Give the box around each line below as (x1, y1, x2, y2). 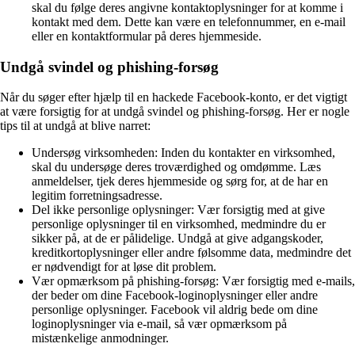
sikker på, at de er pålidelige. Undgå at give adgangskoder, (32, 231, 323, 246)
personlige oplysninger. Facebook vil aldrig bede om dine (32, 303, 318, 317)
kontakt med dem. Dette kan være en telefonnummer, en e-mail (32, 14, 345, 29)
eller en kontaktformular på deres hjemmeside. (32, 29, 261, 43)
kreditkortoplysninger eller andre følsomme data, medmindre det (32, 246, 351, 260)
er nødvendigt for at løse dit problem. (32, 260, 216, 274)
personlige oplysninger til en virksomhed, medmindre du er (32, 217, 326, 231)
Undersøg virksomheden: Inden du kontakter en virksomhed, (32, 146, 335, 160)
